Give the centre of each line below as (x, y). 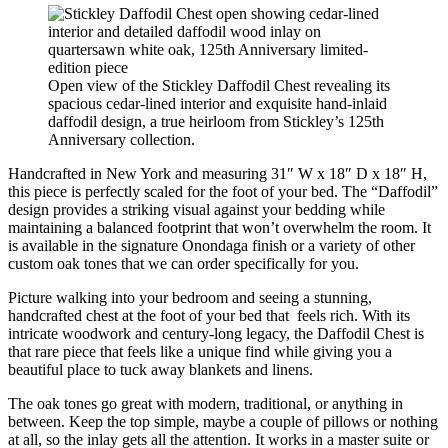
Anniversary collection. (121, 140)
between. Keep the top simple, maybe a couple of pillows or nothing (223, 422)
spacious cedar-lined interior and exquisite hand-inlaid (217, 104)
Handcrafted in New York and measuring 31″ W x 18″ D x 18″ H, (217, 174)
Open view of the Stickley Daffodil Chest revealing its (219, 86)
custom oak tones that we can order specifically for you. (183, 264)
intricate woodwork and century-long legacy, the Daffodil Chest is (216, 334)
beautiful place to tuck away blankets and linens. (160, 370)
